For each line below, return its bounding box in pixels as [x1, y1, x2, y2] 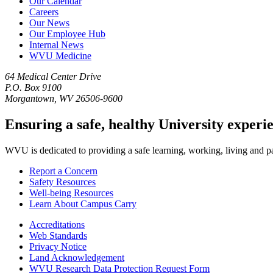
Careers [29, 7, 58, 17]
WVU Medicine [29, 51, 91, 61]
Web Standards [29, 230, 87, 241]
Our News [29, 18, 69, 28]
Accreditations [29, 219, 85, 230]
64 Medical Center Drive [5, 71, 101, 82]
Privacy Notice [29, 241, 87, 252]
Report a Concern [29, 165, 97, 176]
